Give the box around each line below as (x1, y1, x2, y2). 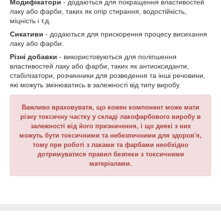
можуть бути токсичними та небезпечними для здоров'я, (19, 132, 202, 139)
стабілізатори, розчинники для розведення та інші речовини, (10, 72, 205, 79)
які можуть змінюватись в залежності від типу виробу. (10, 81, 181, 89)
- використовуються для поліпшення (57, 53, 177, 61)
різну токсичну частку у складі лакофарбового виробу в (20, 113, 201, 120)
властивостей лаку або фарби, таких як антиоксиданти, (10, 62, 189, 70)
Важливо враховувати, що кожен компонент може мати (22, 104, 199, 111)
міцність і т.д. (10, 17, 51, 25)
